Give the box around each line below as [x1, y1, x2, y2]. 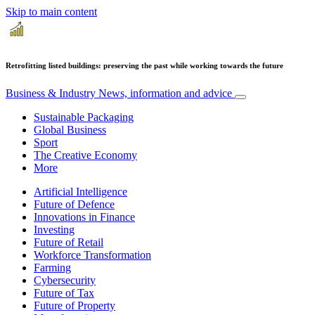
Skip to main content [6, 6, 97, 18]
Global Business [34, 123, 106, 136]
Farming [34, 261, 71, 274]
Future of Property [34, 299, 115, 311]
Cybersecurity [34, 274, 96, 286]
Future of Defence [34, 198, 115, 210]
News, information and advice [98, 86, 232, 99]
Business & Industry [6, 86, 98, 99]
